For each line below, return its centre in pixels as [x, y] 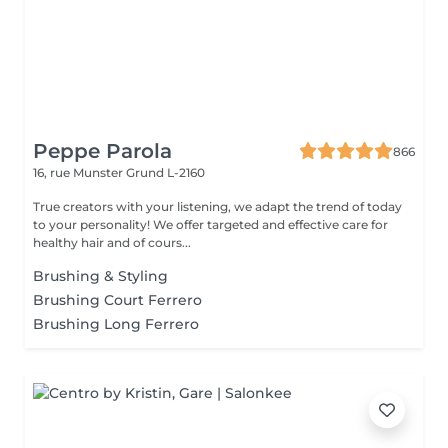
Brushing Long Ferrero [116, 324]
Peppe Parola [102, 151]
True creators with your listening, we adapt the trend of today [217, 206]
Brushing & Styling [100, 276]
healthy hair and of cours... [112, 242]
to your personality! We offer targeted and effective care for [210, 224]
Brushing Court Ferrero [117, 300]
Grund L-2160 [165, 172]
